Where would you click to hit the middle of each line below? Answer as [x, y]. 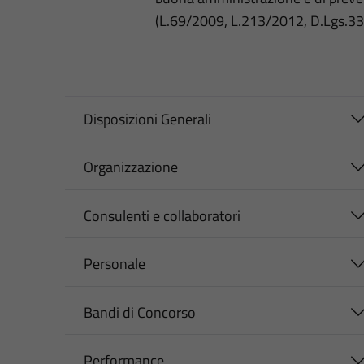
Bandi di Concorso [139, 312]
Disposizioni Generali [147, 119]
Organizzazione [130, 167]
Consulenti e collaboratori [162, 215]
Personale [114, 264]
